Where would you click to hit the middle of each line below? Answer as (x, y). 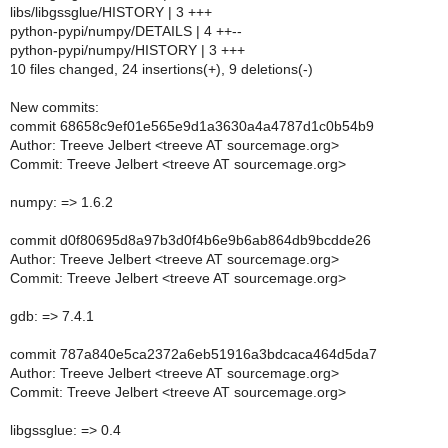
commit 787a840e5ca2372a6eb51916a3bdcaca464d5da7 (193, 354)
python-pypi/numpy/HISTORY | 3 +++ (127, 50)
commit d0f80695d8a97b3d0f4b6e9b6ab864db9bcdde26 (190, 240)
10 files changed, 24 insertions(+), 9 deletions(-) (161, 69)
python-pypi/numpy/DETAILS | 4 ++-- (126, 31)
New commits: (54, 107)
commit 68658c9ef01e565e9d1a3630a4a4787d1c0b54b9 (192, 126)
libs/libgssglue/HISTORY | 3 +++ (111, 12)
